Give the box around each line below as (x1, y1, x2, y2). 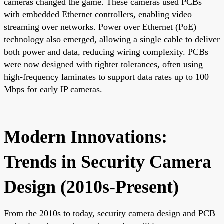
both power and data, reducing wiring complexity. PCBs (4, 46, 208, 57)
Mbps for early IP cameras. (4, 84, 102, 94)
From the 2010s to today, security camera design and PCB (4, 208, 215, 218)
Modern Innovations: (4, 126, 167, 147)
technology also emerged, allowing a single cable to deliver (4, 34, 220, 44)
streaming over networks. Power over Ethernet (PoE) (4, 21, 196, 32)
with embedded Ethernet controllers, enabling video (4, 9, 192, 19)
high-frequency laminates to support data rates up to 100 (4, 71, 209, 82)
